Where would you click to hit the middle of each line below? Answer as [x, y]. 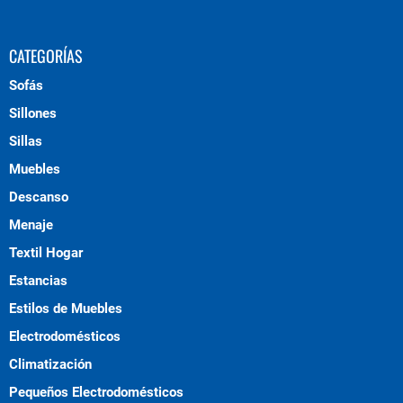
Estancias [38, 281]
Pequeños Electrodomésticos [96, 392]
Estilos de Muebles [66, 309]
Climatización [50, 364]
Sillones [33, 113]
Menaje [31, 225]
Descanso [39, 197]
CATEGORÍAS [46, 56]
